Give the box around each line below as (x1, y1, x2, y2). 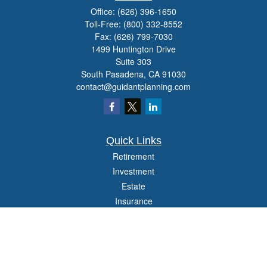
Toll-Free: (85, 18, 123, 30)
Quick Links (105, 135, 162, 147)
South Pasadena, (81, 68, 146, 80)
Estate (122, 180, 145, 192)
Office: (91, 5, 117, 17)
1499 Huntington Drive (91, 43, 176, 55)
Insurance (114, 195, 153, 207)
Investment (113, 165, 154, 177)
